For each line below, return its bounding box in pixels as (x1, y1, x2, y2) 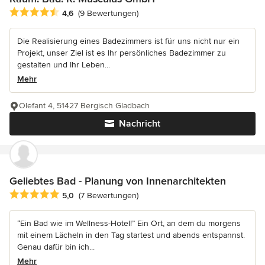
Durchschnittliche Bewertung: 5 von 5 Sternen (9, 188, 200, 201)
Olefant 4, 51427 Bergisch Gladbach (19, 100, 150, 111)
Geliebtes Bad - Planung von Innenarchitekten (9, 174, 226, 188)
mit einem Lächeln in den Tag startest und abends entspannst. (17, 230, 245, 240)
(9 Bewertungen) (78, 8, 138, 18)
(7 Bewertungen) (79, 190, 138, 201)
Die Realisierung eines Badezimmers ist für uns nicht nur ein (17, 35, 240, 46)
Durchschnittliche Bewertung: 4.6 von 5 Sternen (9, 6, 208, 18)
